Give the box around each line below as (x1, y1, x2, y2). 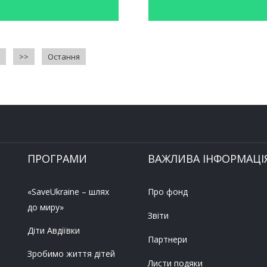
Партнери (148, 234, 187, 246)
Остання (48, 51, 80, 63)
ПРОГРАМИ (27, 151, 87, 166)
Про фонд (148, 186, 188, 198)
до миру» (27, 201, 64, 213)
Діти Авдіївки (27, 225, 80, 237)
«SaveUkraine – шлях (27, 186, 109, 198)
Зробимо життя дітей (27, 248, 115, 260)
